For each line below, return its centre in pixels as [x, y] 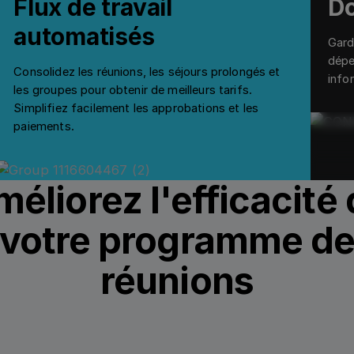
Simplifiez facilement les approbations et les [136, 108]
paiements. [44, 126]
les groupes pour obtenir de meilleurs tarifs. [133, 90]
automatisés [85, 36]
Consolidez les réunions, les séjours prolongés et [147, 72]
